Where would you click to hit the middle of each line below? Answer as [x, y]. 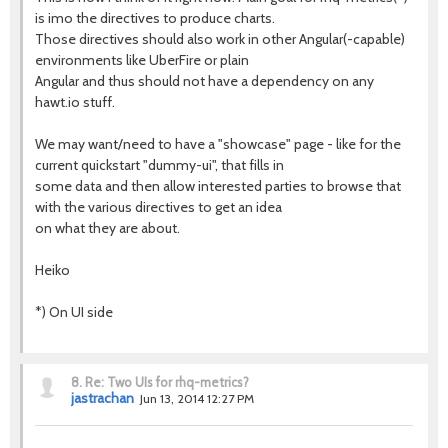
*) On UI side [74, 311]
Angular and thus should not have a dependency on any [204, 80]
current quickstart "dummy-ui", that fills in [159, 164]
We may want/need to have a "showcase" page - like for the [218, 143]
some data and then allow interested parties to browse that [218, 185]
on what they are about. [107, 227]
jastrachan [102, 397]
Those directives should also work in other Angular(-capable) [220, 38]
